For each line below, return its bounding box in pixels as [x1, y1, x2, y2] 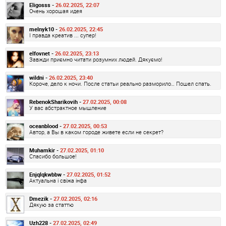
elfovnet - [29, 49, 55, 58]
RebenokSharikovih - [29, 98, 83, 106]
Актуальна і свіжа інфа [29, 177, 87, 185]
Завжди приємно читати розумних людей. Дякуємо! [29, 55, 162, 64]
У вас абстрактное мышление [29, 104, 106, 112]
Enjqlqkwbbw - [29, 171, 67, 179]
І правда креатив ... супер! [29, 31, 96, 39]
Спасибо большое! [29, 152, 76, 160]
